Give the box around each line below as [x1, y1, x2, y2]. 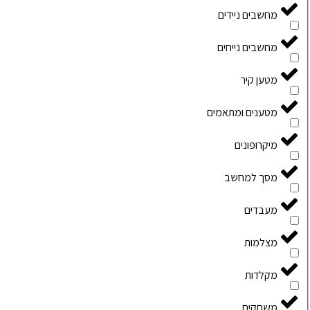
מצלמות [244, 235, 277, 250]
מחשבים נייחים [217, 40, 277, 55]
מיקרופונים [235, 138, 277, 153]
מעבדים [244, 203, 277, 218]
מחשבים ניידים [218, 8, 277, 23]
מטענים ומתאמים [207, 105, 277, 120]
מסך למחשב [224, 170, 277, 185]
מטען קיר [241, 73, 277, 88]
